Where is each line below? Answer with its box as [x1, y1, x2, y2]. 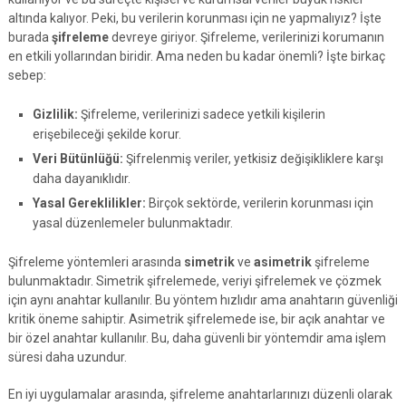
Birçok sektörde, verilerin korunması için [145, 196, 373, 210]
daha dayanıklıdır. [32, 171, 130, 186]
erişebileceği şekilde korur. [32, 127, 181, 141]
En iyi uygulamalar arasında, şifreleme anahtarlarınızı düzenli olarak [7, 386, 392, 401]
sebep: [7, 68, 46, 82]
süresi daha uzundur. [7, 349, 127, 364]
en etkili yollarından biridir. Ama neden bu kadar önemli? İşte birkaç [7, 49, 385, 63]
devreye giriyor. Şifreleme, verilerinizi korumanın [108, 30, 384, 44]
